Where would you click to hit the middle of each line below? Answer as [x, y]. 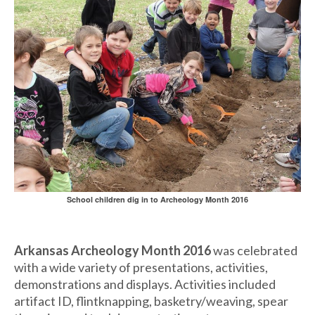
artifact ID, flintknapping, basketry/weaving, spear [151, 301]
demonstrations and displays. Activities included [145, 284]
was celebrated [254, 250]
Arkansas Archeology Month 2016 [112, 250]
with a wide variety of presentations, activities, [141, 267]
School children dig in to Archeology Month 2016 [157, 199]
